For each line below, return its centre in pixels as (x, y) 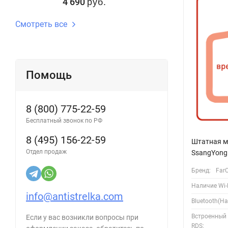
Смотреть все (41, 24)
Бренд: (201, 170)
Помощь (49, 75)
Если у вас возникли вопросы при (82, 217)
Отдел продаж (46, 151)
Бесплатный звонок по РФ (64, 120)
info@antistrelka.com (75, 196)
